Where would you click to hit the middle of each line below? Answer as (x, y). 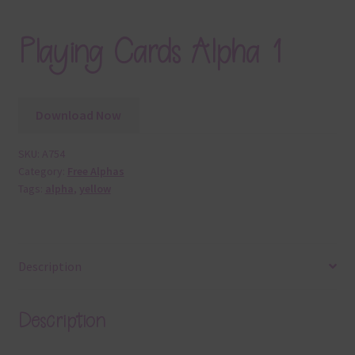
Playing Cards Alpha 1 (149, 52)
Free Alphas (95, 172)
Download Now (79, 115)
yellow (95, 189)
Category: (42, 172)
